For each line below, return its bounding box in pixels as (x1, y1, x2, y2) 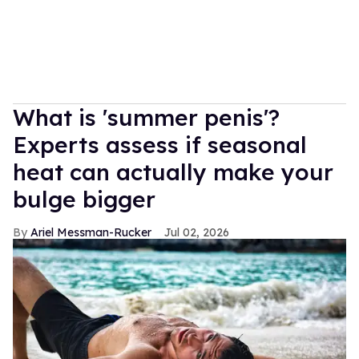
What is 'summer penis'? (13, 103, 280, 132)
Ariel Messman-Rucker (30, 225, 151, 240)
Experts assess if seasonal (13, 131, 307, 159)
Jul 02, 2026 (164, 225, 229, 240)
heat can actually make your (13, 158, 333, 187)
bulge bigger (13, 185, 155, 214)
